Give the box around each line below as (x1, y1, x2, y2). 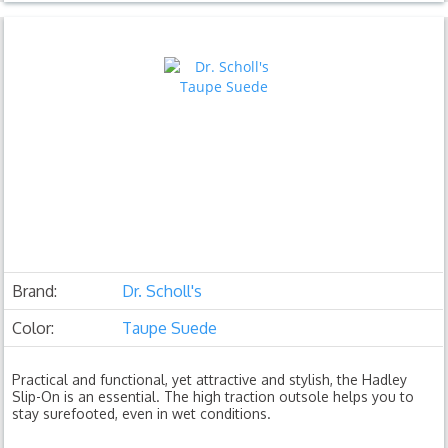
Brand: (12, 280, 58, 301)
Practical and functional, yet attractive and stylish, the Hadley (12, 370, 408, 388)
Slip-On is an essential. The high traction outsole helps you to (12, 387, 415, 405)
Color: (12, 317, 55, 338)
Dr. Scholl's (122, 280, 203, 301)
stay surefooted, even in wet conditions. (12, 404, 272, 422)
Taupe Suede (122, 317, 218, 338)
